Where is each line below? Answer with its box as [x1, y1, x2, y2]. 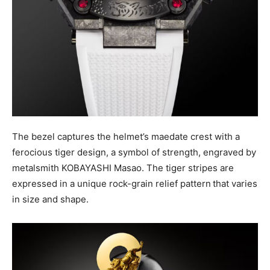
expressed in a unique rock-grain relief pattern [12, 177, 211, 189]
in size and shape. [12, 193, 89, 205]
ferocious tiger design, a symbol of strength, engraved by [12, 146, 256, 158]
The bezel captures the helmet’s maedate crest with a [12, 130, 240, 142]
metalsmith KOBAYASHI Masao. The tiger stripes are [12, 162, 234, 174]
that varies [213, 177, 257, 189]
